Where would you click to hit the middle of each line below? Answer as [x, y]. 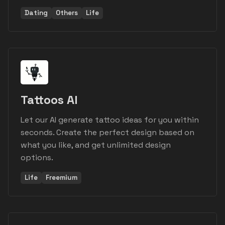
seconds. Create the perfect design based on [107, 133]
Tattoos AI [49, 100]
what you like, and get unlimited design [96, 145]
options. [37, 158]
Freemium [62, 178]
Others [67, 13]
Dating [36, 13]
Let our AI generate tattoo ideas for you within [110, 120]
